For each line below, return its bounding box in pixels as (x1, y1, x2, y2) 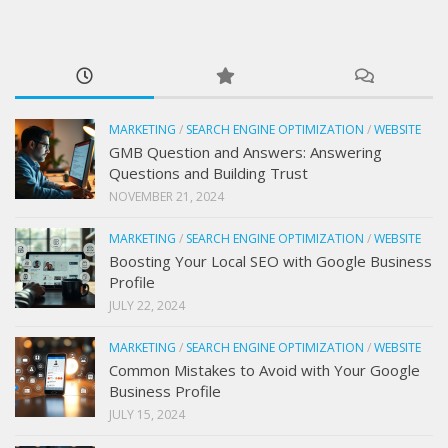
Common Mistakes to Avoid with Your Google (109, 359, 420, 380)
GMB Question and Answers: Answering (109, 141, 382, 162)
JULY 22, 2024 (109, 296, 185, 314)
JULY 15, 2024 (109, 405, 185, 423)
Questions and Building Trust (109, 162, 308, 183)
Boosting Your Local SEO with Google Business (109, 250, 432, 271)
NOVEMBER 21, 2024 (109, 187, 224, 205)
